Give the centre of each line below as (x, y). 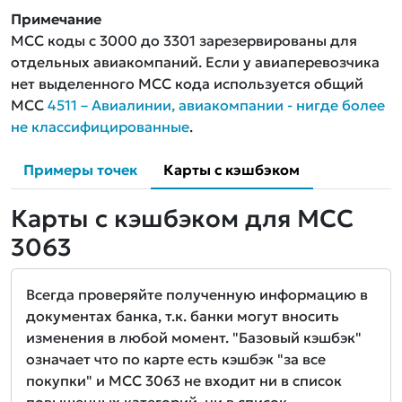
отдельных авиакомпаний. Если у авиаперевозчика (195, 62)
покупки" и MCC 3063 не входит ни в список (184, 381)
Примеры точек (81, 170)
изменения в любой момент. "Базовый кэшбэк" (194, 338)
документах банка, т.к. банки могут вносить (183, 316)
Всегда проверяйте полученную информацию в (197, 295)
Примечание (56, 19)
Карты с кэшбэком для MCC (182, 218)
